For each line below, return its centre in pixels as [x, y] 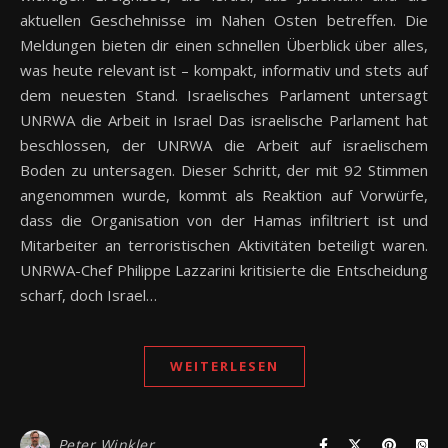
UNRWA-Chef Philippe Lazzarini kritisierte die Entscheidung [224, 269]
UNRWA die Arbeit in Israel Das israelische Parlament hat [224, 119]
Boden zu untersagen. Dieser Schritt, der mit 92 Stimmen [224, 169]
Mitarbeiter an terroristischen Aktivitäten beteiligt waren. [224, 244]
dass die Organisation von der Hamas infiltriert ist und [224, 219]
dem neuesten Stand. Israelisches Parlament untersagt [224, 94]
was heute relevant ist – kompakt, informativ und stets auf [224, 69]
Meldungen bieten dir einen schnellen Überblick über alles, [224, 44]
